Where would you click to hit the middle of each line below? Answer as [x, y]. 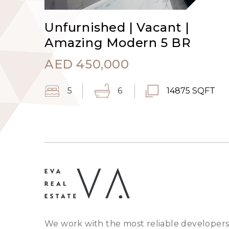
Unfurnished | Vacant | [117, 28]
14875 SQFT [191, 91]
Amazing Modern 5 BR [118, 43]
